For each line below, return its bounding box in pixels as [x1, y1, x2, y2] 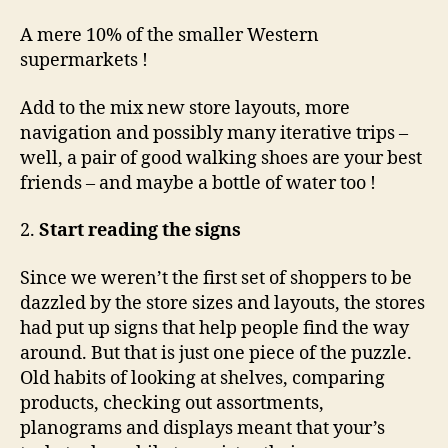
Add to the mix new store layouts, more [20, 96, 350, 120]
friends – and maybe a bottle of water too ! [20, 171, 376, 195]
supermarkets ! [20, 49, 148, 73]
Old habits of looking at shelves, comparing [20, 366, 385, 390]
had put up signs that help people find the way [20, 316, 409, 340]
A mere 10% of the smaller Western [20, 24, 319, 48]
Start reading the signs [39, 219, 241, 243]
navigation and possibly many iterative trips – [20, 121, 408, 145]
